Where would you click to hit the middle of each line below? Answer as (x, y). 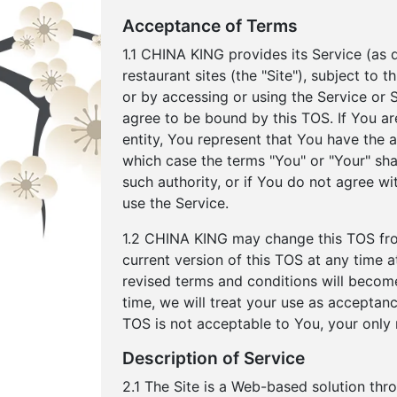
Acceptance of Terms (210, 26)
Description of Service (214, 358)
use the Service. (175, 203)
